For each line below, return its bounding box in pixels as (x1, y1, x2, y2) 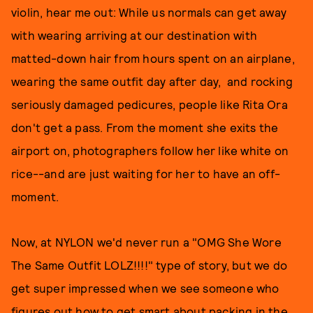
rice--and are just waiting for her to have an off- (11, 166, 281, 180)
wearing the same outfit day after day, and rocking (11, 74, 293, 88)
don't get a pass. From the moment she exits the (11, 120, 279, 134)
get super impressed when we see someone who (11, 281, 279, 295)
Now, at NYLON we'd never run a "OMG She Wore (11, 235, 282, 249)
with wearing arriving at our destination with (11, 28, 258, 42)
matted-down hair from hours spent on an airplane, (11, 51, 295, 65)
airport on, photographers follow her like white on (11, 143, 289, 157)
